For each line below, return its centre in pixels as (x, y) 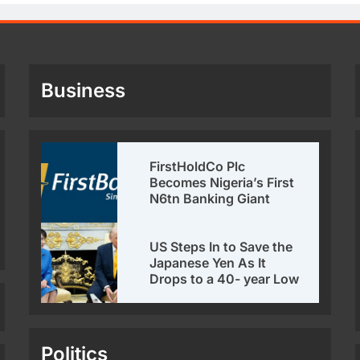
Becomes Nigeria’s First (222, 182)
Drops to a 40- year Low (225, 278)
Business (84, 90)
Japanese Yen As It (208, 262)
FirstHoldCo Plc (198, 166)
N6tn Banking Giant (210, 198)
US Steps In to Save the (221, 246)
